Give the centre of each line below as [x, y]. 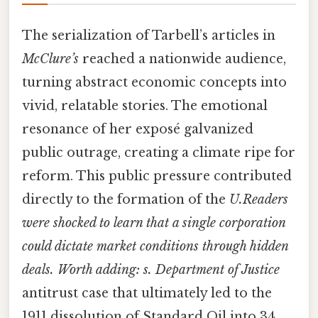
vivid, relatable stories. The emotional [145, 105]
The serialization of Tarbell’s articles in [149, 35]
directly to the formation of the [126, 199]
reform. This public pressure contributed [157, 176]
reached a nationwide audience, [182, 59]
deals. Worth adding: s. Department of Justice [151, 269]
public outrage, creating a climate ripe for [159, 152]
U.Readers [259, 199]
